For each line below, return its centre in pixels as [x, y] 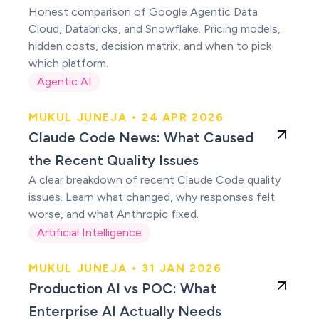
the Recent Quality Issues [114, 160]
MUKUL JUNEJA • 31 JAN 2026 [125, 268]
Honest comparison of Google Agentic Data [143, 12]
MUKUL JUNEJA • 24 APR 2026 [126, 117]
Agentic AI [64, 82]
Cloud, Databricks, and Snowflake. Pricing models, [155, 29]
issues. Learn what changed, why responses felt [152, 197]
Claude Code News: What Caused [141, 137]
